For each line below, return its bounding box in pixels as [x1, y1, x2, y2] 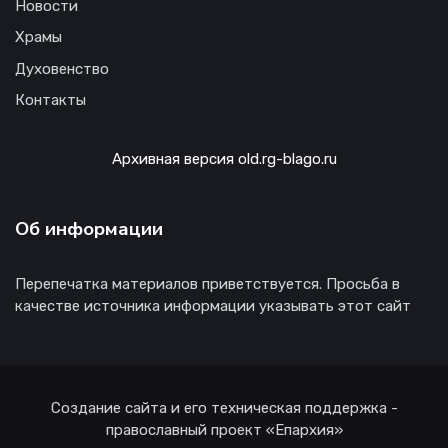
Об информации [15, 216, 163, 243]
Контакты [15, 91, 86, 110]
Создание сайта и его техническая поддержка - [50, 399, 398, 418]
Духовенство [15, 59, 109, 78]
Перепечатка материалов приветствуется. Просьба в [15, 275, 400, 294]
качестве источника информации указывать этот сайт [15, 297, 411, 316]
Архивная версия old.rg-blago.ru [111, 150, 337, 169]
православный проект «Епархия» [105, 421, 343, 440]
